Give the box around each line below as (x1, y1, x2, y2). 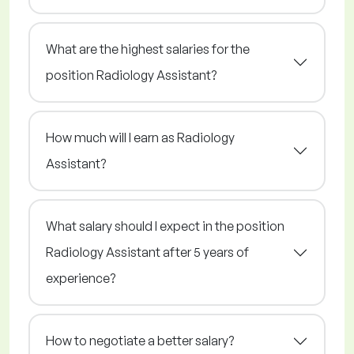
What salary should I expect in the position (46, 218, 284, 235)
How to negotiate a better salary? (46, 333, 234, 349)
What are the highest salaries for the (46, 41, 250, 58)
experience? (46, 270, 115, 287)
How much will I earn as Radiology (46, 130, 235, 146)
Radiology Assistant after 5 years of (46, 244, 249, 261)
